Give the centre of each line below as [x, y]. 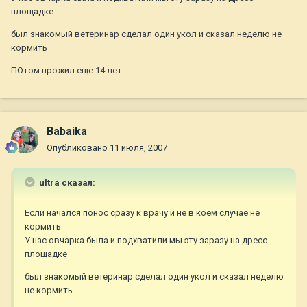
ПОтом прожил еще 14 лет [66, 71]
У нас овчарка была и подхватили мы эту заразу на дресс [146, 241]
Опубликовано [78, 148]
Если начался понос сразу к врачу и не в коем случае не [142, 213]
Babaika [67, 132]
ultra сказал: [66, 183]
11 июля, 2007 [138, 148]
